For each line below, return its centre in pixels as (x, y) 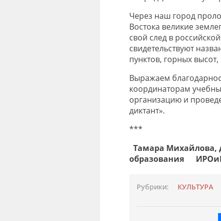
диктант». (147, 110)
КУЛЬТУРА (195, 187)
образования (156, 159)
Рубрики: (152, 187)
